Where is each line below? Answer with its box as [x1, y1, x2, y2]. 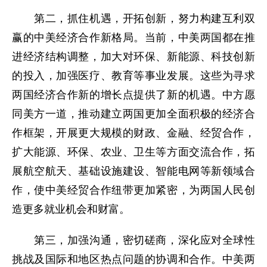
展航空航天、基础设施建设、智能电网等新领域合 [12, 165, 255, 177]
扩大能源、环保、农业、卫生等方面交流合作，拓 [12, 146, 255, 158]
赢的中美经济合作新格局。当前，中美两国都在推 [12, 32, 255, 44]
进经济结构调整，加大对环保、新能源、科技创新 [12, 51, 255, 63]
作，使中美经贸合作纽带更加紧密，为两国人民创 [12, 184, 255, 196]
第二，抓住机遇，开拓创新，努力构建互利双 [12, 13, 255, 24]
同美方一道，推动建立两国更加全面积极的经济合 [12, 108, 255, 120]
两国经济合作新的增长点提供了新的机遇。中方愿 [12, 89, 255, 101]
